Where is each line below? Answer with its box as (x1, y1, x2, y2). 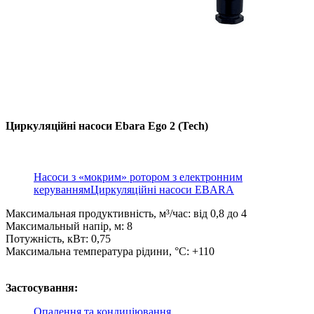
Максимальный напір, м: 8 (6, 219, 132, 232)
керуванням (34, 183, 90, 196)
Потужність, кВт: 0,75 (6, 232, 111, 245)
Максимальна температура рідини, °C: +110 (6, 245, 214, 257)
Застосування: (6, 281, 78, 294)
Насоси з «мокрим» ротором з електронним (34, 170, 243, 183)
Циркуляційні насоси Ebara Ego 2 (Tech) (6, 119, 208, 132)
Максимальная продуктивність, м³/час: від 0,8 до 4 (6, 207, 247, 219)
